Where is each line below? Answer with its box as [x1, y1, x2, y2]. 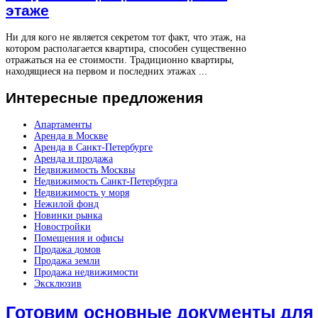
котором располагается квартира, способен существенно [6, 43, 246, 54]
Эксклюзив [34, 278, 82, 289]
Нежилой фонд [34, 198, 99, 209]
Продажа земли [34, 255, 100, 266]
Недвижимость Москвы [34, 164, 135, 175]
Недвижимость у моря [34, 187, 129, 198]
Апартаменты [34, 119, 92, 130]
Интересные [6, 89, 98, 106]
